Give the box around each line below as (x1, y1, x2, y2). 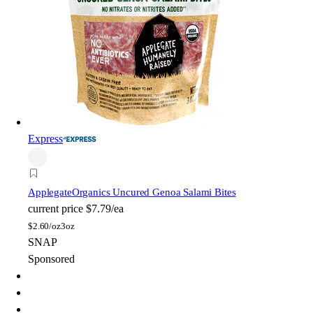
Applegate (28, 187, 72, 198)
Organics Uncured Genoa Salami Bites (71, 187, 236, 198)
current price (28, 203, 83, 215)
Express (28, 133, 63, 145)
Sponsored (28, 253, 75, 265)
